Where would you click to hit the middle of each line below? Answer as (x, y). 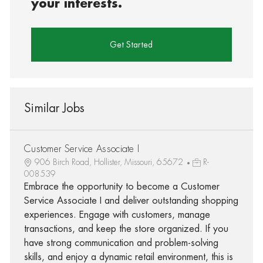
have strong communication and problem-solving (121, 243)
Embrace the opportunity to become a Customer (122, 186)
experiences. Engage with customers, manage (117, 215)
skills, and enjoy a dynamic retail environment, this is (128, 257)
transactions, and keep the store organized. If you (126, 229)
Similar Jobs (54, 108)
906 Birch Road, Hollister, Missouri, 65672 (110, 162)
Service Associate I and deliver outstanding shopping (131, 200)
